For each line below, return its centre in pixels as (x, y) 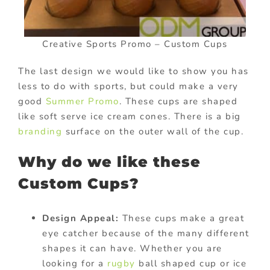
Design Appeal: (80, 218)
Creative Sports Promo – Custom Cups (135, 44)
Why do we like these (109, 162)
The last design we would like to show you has (133, 71)
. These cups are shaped (178, 102)
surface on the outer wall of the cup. (153, 132)
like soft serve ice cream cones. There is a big (130, 117)
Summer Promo (82, 102)
